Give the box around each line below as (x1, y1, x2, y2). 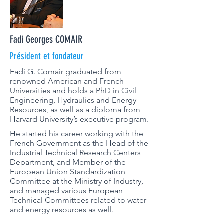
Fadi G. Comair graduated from (10, 67, 121, 76)
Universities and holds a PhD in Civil (10, 86, 136, 95)
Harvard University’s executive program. (10, 114, 149, 124)
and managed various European (10, 186, 123, 195)
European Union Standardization (10, 167, 125, 176)
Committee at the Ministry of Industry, (10, 176, 143, 186)
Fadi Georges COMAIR (10, 33, 82, 45)
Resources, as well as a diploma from (10, 105, 140, 114)
